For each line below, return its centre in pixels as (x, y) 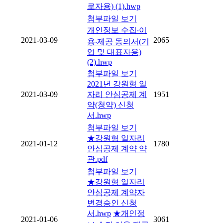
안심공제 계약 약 (117, 149)
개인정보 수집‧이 (117, 30)
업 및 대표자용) (114, 52)
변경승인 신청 (112, 203)
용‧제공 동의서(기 (118, 42)
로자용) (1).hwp (114, 6)
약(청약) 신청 (111, 105)
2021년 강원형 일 (117, 84)
